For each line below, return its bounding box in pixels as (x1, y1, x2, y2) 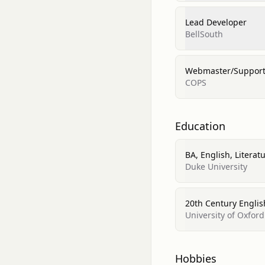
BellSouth (185, 28, 223, 40)
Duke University (185, 161, 247, 172)
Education (175, 119, 225, 133)
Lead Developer (185, 17, 247, 28)
